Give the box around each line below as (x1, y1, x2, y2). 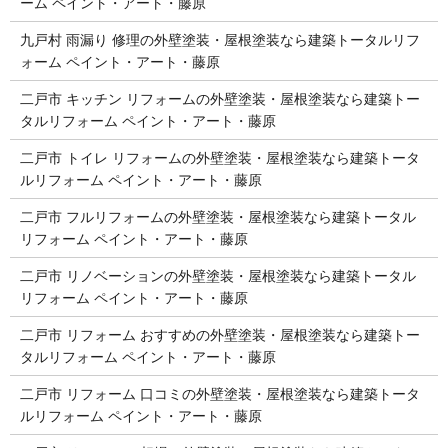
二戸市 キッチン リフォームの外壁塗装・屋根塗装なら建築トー (19, 90, 420, 107)
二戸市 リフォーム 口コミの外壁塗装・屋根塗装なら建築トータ (19, 385, 420, 402)
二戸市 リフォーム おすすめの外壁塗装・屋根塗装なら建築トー (19, 326, 420, 343)
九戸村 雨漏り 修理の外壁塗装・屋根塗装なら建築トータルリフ (19, 31, 420, 48)
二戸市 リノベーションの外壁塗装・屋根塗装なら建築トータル (19, 267, 416, 284)
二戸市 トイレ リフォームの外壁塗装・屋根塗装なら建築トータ (19, 149, 420, 166)
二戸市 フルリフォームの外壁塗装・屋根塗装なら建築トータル (19, 208, 416, 225)
